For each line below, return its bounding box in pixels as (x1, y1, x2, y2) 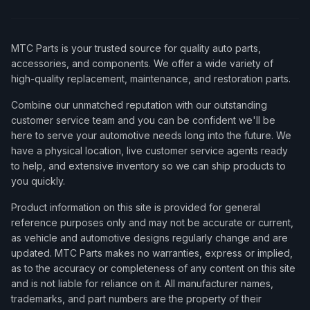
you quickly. (11, 175, 65, 187)
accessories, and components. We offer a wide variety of (11, 57, 273, 69)
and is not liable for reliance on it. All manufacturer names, (11, 277, 273, 289)
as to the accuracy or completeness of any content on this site (11, 262, 295, 274)
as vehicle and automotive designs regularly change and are (11, 232, 288, 244)
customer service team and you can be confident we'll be (11, 114, 275, 126)
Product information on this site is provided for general (11, 201, 260, 213)
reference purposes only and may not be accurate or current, (11, 217, 293, 228)
